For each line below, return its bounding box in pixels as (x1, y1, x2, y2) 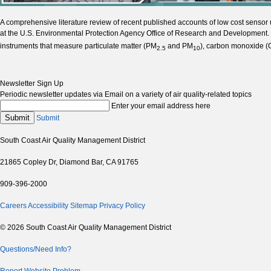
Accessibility (28, 201, 68, 211)
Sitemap (70, 201, 97, 211)
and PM (166, 42, 193, 51)
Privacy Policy (99, 201, 145, 211)
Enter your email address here (111, 102, 211, 111)
